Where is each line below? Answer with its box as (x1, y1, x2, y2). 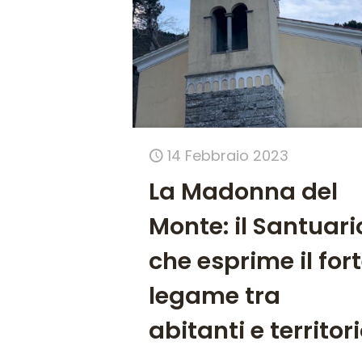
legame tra (149, 280, 281, 313)
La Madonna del (149, 175, 339, 208)
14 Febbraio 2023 (167, 145, 289, 166)
